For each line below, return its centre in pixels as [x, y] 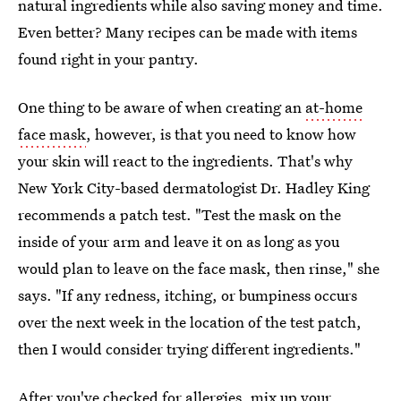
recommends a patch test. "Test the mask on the [179, 214]
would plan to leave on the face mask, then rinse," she [199, 268]
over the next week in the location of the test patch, [190, 322]
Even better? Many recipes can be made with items [188, 32]
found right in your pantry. [108, 59]
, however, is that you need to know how [221, 134]
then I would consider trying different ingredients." [189, 349]
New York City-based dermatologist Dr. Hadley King [194, 188]
